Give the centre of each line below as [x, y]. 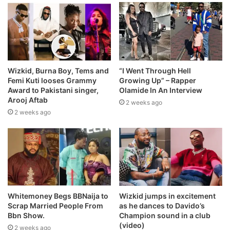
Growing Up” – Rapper [158, 80]
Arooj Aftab [28, 100]
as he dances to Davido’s [162, 205]
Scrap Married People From [55, 205]
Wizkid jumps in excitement [167, 196]
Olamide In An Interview [161, 90]
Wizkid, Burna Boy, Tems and [58, 70]
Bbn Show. [26, 215]
